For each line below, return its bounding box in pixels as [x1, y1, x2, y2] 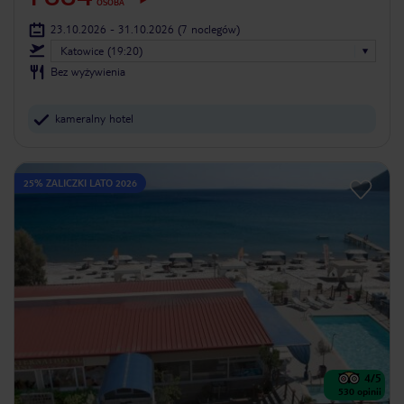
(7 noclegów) [178, 22, 240, 37]
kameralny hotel [55, 111, 133, 126]
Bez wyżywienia [50, 64, 125, 79]
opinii [357, 385, 381, 398]
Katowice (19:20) [60, 43, 142, 59]
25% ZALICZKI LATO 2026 [23, 177, 137, 189]
